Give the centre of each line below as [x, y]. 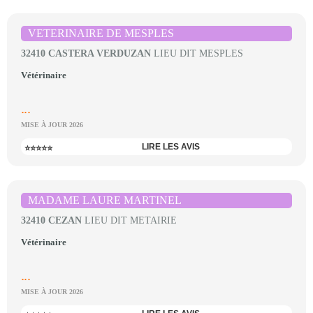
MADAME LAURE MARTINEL [105, 200]
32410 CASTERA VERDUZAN [86, 53]
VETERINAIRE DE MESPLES [101, 33]
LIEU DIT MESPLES [197, 53]
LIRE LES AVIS [170, 147]
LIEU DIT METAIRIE [129, 220]
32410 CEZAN [51, 220]
